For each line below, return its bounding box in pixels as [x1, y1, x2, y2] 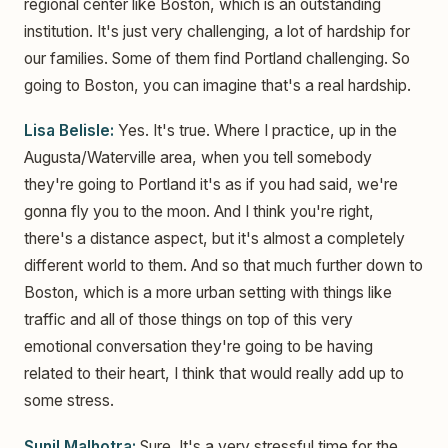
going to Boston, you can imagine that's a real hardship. [24, 76, 411, 96]
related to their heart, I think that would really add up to [24, 364, 404, 384]
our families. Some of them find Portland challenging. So [24, 49, 410, 69]
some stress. [24, 391, 114, 411]
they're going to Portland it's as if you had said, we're [24, 175, 398, 195]
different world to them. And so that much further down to [24, 256, 423, 276]
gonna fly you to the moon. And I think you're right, [24, 202, 374, 222]
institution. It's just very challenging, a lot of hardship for [24, 22, 410, 42]
